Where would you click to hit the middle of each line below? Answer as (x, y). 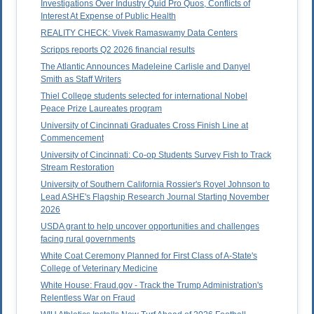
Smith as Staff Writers (81, 80)
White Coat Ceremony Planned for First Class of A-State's (149, 256)
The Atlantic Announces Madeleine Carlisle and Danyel (145, 67)
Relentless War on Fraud (88, 298)
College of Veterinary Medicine (99, 269)
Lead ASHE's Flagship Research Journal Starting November (155, 197)
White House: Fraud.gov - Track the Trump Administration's (152, 286)
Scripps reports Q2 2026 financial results (118, 50)
